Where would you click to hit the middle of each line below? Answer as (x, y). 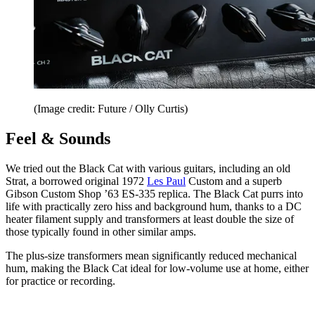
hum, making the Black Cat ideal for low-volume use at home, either (157, 269)
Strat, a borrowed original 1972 (76, 181)
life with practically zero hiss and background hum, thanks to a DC (154, 207)
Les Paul (166, 181)
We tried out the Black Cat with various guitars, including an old (148, 169)
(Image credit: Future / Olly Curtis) (111, 109)
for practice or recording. (60, 281)
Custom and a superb (234, 181)
